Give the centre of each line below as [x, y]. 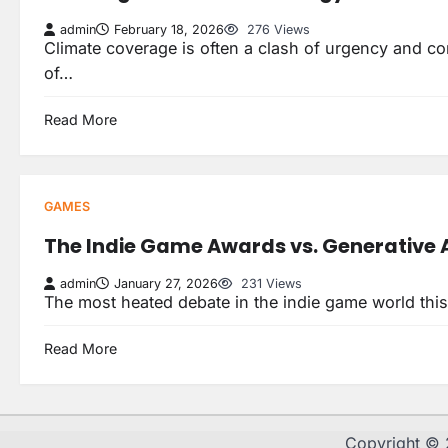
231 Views [269, 284]
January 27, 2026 [166, 284]
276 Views [276, 29]
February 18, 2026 [169, 29]
